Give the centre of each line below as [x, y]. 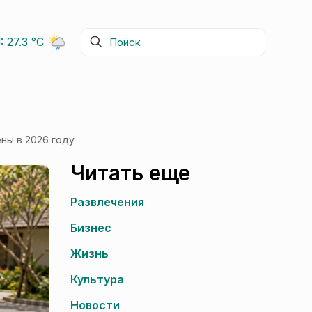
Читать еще [130, 173]
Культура [97, 279]
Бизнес [91, 228]
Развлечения [107, 202]
